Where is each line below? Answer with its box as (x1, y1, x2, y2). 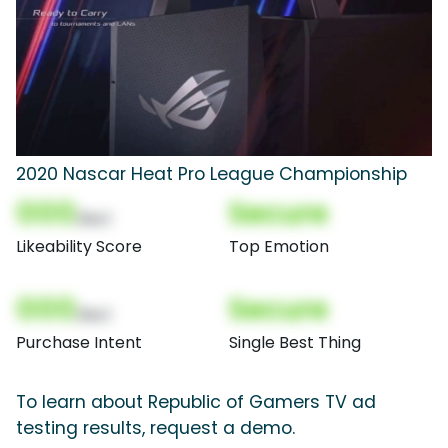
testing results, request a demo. (16, 416, 295, 441)
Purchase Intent (16, 331, 142, 355)
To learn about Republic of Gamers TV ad (16, 390, 376, 415)
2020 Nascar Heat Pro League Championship (16, 162, 407, 187)
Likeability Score (16, 235, 142, 259)
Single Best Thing (229, 331, 361, 355)
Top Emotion (229, 235, 329, 259)
